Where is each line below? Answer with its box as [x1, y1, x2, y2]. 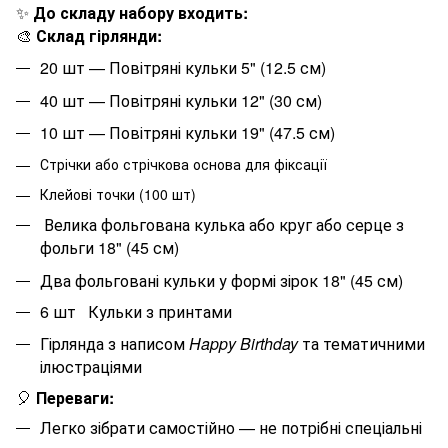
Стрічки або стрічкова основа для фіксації [40, 153, 327, 174]
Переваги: [36, 385, 114, 409]
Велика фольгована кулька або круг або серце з [44, 213, 404, 237]
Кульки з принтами [88, 300, 232, 324]
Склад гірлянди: [36, 23, 162, 47]
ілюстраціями [40, 354, 142, 378]
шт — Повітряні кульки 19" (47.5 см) [58, 121, 335, 145]
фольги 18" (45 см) [40, 236, 179, 260]
